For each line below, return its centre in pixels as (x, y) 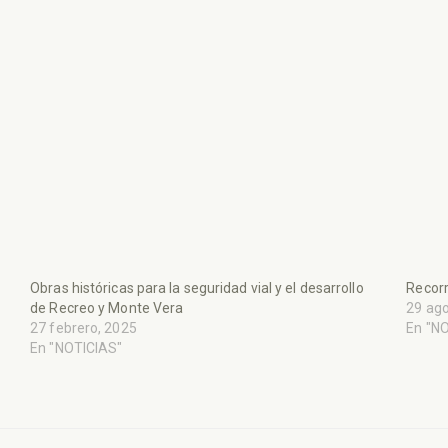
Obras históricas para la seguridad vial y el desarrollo (197, 287)
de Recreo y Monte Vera (107, 307)
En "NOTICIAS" (76, 347)
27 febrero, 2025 (83, 327)
